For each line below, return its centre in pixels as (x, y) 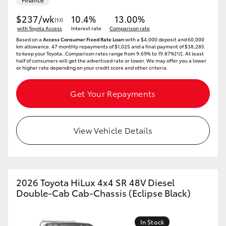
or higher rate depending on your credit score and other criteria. (92, 67)
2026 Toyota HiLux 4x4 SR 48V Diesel (95, 182)
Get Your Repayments (113, 93)
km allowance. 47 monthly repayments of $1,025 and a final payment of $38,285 (110, 46)
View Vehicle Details (113, 130)
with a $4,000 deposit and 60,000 (164, 39)
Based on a (30, 39)
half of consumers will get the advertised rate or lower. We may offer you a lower (111, 60)
